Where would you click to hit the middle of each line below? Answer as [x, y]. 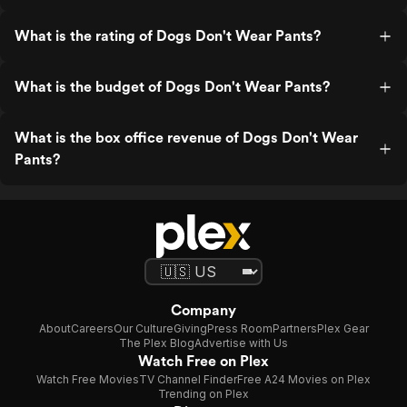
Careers [92, 328]
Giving [190, 328]
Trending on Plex [203, 394]
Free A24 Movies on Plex [304, 379]
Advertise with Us [241, 343]
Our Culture [143, 328]
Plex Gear [342, 328]
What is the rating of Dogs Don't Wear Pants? [168, 36]
